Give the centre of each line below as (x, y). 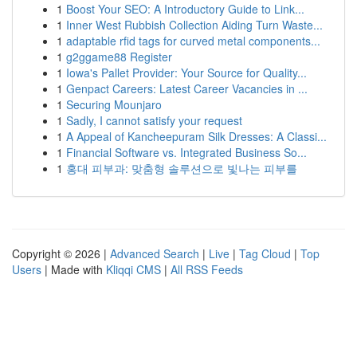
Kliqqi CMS (133, 269)
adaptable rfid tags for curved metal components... (193, 41)
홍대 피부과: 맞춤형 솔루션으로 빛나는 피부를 (182, 168)
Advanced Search (155, 253)
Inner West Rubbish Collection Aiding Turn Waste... (194, 25)
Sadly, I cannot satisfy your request (154, 120)
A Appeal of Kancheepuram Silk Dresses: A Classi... (196, 136)
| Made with (74, 269)
